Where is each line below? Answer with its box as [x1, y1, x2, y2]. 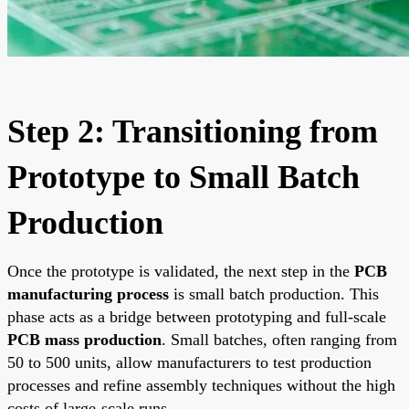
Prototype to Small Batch [7, 158, 360, 195]
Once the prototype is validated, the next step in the [7, 261, 354, 280]
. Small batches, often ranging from [162, 330, 397, 349]
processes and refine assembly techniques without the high [7, 375, 395, 394]
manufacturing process [7, 284, 169, 303]
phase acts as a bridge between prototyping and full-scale [7, 307, 386, 326]
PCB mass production [7, 330, 162, 349]
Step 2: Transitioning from [7, 112, 378, 150]
